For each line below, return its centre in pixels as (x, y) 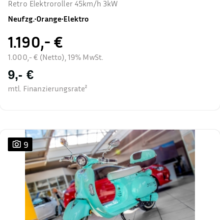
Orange (49, 19)
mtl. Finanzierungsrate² (48, 88)
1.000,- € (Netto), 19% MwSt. (56, 57)
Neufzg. (21, 19)
